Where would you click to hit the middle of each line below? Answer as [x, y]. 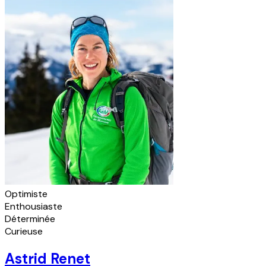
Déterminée [30, 219]
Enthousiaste [34, 207]
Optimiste [26, 194]
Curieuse [24, 232]
